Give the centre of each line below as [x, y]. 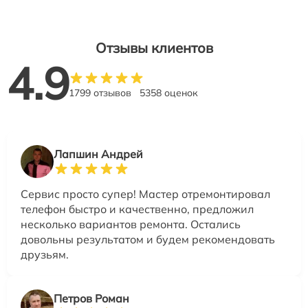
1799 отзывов [100, 93]
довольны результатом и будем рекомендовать [148, 240]
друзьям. [45, 255]
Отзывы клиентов [154, 48]
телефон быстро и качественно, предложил [137, 209]
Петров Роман [91, 299]
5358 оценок [169, 93]
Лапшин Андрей [98, 154]
